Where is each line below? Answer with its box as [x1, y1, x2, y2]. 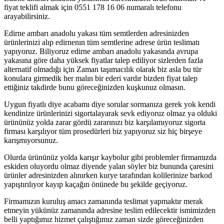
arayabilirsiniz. [4, 12, 50, 21]
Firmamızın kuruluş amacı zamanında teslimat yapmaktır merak [4, 197, 203, 206]
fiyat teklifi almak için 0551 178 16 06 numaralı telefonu [4, 3, 181, 12]
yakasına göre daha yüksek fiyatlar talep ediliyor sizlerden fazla [4, 56, 203, 65]
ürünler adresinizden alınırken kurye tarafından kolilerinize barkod [4, 171, 212, 180]
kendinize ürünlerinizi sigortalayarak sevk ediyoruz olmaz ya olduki [4, 109, 217, 118]
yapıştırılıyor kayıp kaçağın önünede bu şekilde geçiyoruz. [4, 180, 187, 189]
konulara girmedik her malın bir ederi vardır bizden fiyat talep [4, 74, 197, 83]
